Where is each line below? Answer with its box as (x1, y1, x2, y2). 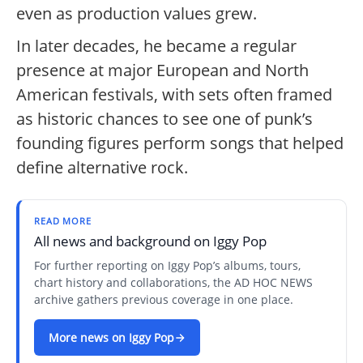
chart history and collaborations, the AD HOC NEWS (34, 275, 313, 291)
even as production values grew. (16, 2, 257, 25)
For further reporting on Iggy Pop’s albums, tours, (34, 258, 301, 274)
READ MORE (34, 215, 92, 228)
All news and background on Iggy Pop (34, 232, 267, 251)
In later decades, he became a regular (16, 35, 297, 58)
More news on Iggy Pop (49, 330, 174, 346)
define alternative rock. (16, 156, 188, 179)
